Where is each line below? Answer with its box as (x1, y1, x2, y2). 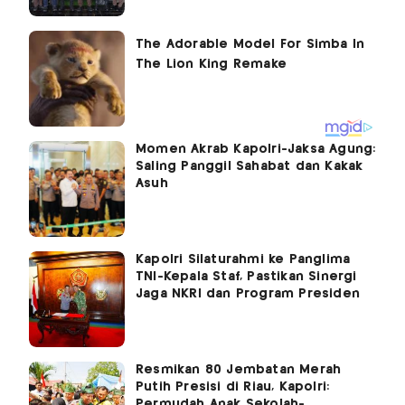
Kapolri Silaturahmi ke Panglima (136, 252, 351, 266)
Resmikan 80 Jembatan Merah (136, 363, 342, 376)
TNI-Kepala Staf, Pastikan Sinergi (136, 269, 357, 283)
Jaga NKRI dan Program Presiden (136, 287, 360, 300)
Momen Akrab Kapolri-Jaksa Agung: (136, 142, 376, 155)
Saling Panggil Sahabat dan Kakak (136, 159, 363, 173)
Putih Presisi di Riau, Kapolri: (136, 380, 330, 393)
